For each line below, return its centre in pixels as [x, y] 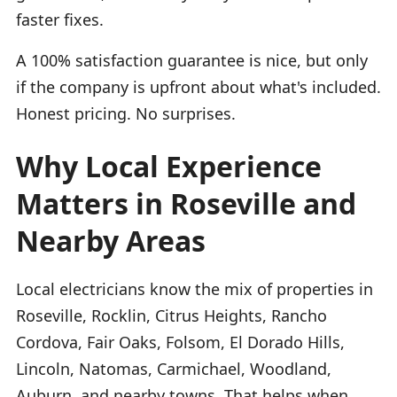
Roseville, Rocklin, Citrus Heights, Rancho [171, 315]
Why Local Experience [169, 166]
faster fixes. [60, 19]
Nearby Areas [111, 240]
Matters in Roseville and [186, 203]
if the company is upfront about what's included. [198, 86]
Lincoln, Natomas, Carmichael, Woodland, [174, 368]
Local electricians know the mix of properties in [195, 288]
